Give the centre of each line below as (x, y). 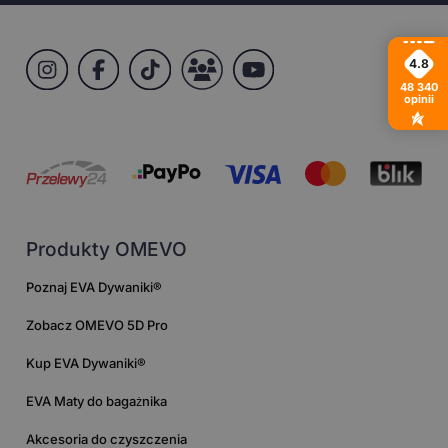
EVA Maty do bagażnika (97, 401)
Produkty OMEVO (107, 249)
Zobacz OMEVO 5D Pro (97, 325)
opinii (418, 99)
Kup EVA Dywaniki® (86, 363)
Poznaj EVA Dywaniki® (94, 287)
